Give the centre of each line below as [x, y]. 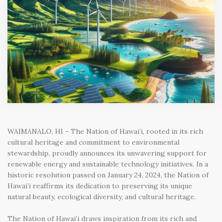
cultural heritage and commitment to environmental [93, 142]
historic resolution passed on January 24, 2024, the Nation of [108, 175]
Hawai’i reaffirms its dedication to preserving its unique [100, 186]
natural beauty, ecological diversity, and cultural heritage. [102, 196]
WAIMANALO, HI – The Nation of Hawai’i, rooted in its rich [105, 131]
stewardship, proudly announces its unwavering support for [107, 153]
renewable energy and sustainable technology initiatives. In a [108, 164]
